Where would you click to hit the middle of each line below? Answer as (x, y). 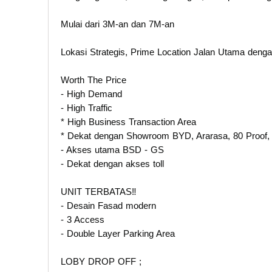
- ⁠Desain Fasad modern (108, 205)
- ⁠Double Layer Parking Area (118, 233)
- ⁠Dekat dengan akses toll (112, 163)
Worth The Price (93, 80)
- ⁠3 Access (84, 219)
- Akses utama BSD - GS (114, 149)
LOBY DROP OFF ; (101, 261)
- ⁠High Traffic (87, 107)
